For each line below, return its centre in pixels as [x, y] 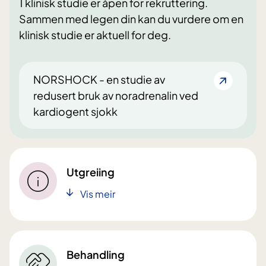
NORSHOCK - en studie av [99, 79]
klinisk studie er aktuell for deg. [95, 34]
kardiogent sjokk [75, 111]
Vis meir [98, 194]
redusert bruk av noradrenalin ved [116, 95]
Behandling [96, 255]
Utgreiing [91, 172]
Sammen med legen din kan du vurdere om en [131, 18]
